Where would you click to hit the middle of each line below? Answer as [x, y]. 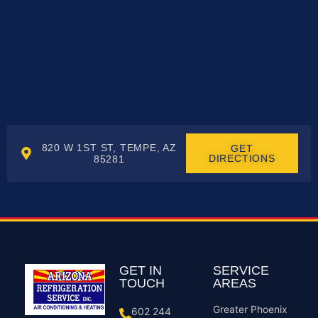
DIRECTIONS [242, 158]
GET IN [140, 270]
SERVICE [241, 270]
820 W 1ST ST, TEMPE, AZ [109, 147]
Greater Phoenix [251, 309]
